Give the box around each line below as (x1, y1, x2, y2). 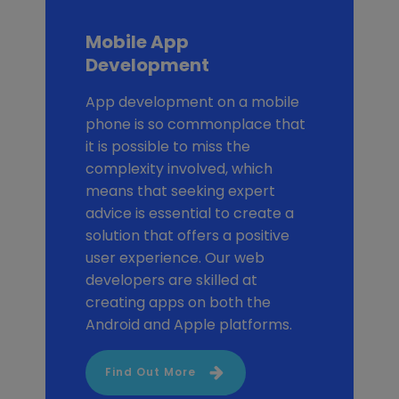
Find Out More (104, 364, 196, 379)
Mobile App (85, 29, 189, 55)
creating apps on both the (85, 292, 271, 313)
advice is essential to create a (85, 203, 294, 224)
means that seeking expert (85, 181, 275, 202)
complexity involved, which (85, 159, 273, 180)
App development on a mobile (85, 92, 299, 113)
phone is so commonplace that (85, 114, 305, 135)
